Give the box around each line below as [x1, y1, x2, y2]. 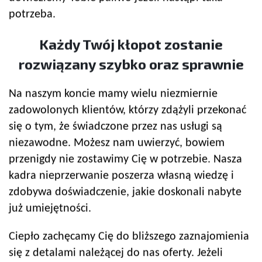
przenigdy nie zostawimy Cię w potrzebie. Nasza [9, 154, 242, 166]
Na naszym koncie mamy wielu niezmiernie [9, 88, 218, 101]
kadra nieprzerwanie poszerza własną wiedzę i [9, 170, 234, 182]
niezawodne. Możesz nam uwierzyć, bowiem [9, 137, 225, 150]
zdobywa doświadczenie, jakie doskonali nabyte [9, 187, 242, 199]
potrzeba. [9, 9, 56, 21]
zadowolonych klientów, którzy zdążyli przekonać [9, 105, 246, 117]
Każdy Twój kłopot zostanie [39, 36, 223, 53]
